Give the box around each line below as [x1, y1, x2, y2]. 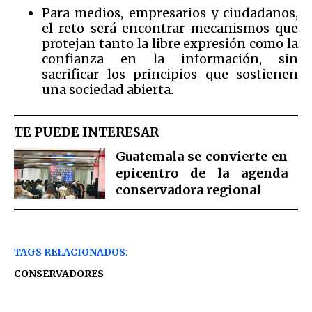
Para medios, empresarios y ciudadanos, [42, 4, 298, 21]
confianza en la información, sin [42, 50, 298, 67]
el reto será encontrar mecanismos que [42, 19, 298, 36]
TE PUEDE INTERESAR [14, 124, 159, 141]
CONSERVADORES [14, 267, 104, 280]
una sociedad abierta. [42, 81, 173, 97]
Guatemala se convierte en [115, 148, 288, 165]
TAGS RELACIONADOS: [14, 245, 128, 258]
